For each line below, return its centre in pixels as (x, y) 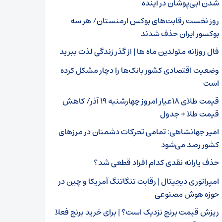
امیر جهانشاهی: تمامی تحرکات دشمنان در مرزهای (139, 132)
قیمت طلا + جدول (190, 114)
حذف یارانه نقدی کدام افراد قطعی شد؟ (156, 163)
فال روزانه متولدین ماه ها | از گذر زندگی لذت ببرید (139, 52)
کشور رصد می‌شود (190, 145)
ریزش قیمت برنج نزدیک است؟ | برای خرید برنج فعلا (137, 212)
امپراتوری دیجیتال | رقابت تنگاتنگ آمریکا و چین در (139, 181)
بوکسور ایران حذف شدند (179, 34)
